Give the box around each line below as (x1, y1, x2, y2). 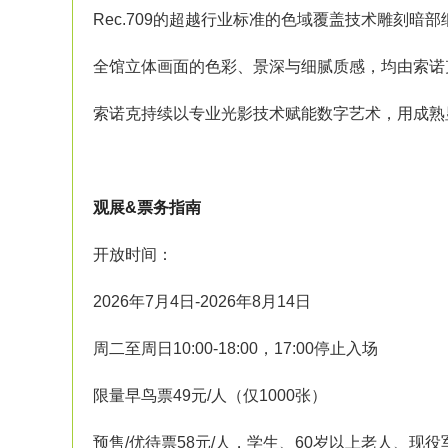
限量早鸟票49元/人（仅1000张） (93, 387, 327, 404)
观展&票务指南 (93, 199, 201, 216)
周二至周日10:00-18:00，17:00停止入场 (93, 340, 378, 357)
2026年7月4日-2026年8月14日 (93, 293, 311, 310)
